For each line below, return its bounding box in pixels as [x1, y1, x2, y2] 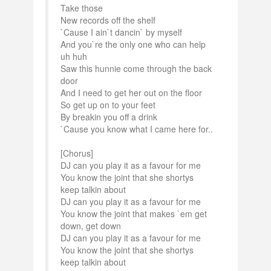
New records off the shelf [60, 14, 155, 26]
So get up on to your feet [60, 99, 155, 111]
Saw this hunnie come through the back [60, 62, 212, 74]
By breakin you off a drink [60, 111, 157, 123]
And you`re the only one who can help [60, 38, 206, 50]
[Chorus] [60, 147, 93, 159]
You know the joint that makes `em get [60, 207, 207, 220]
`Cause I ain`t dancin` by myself [60, 26, 182, 38]
